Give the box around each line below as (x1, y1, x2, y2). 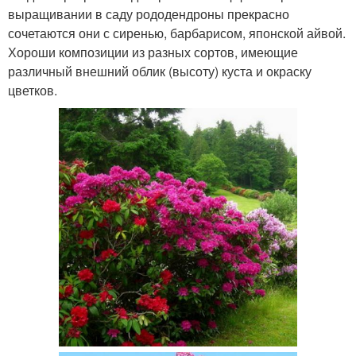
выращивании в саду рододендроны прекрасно (8, 5, 289, 24)
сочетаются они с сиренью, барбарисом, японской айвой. (8, 24, 346, 43)
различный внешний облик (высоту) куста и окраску (8, 62, 311, 81)
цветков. (8, 81, 57, 100)
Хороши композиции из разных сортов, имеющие (8, 43, 298, 62)
